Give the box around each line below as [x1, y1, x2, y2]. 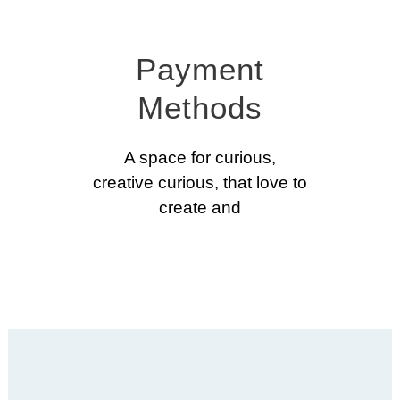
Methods [137, 90, 262, 126]
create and [159, 198, 241, 218]
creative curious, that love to [93, 173, 307, 193]
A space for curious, [124, 148, 276, 168]
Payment [136, 52, 264, 87]
